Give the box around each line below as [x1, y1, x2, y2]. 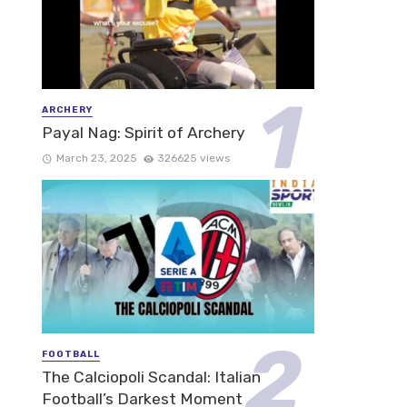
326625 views [157, 152, 231, 165]
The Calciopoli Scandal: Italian [42, 368, 261, 387]
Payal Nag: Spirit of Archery [42, 124, 245, 143]
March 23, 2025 [55, 152, 137, 165]
